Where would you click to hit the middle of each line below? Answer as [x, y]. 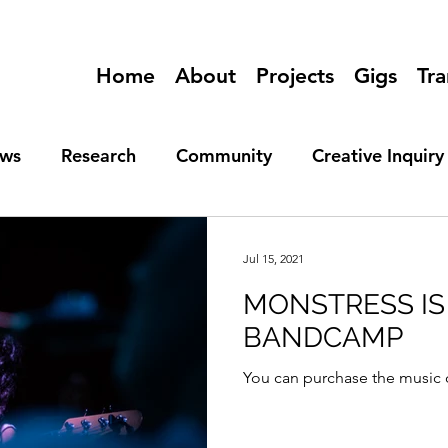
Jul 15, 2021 [273, 258]
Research [98, 155]
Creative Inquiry [378, 155]
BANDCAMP [323, 337]
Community [224, 155]
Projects [295, 75]
